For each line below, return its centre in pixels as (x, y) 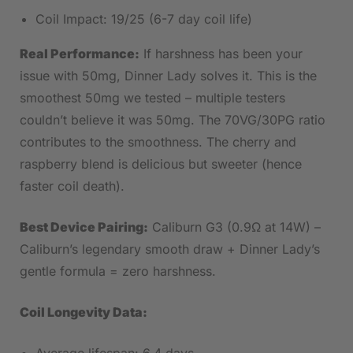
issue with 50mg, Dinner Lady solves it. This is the (168, 76)
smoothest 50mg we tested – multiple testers (152, 98)
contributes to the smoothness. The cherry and (158, 142)
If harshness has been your (221, 54)
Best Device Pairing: (84, 227)
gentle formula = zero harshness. (118, 271)
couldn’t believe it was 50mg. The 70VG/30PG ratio (173, 120)
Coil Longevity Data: (84, 312)
